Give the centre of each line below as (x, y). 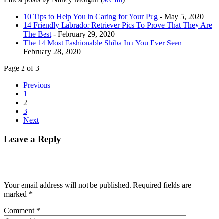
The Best (37, 34)
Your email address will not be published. (67, 185)
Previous (37, 85)
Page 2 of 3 (22, 68)
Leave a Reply (33, 139)
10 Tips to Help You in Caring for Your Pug (91, 16)
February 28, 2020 (52, 51)
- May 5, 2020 (181, 16)
